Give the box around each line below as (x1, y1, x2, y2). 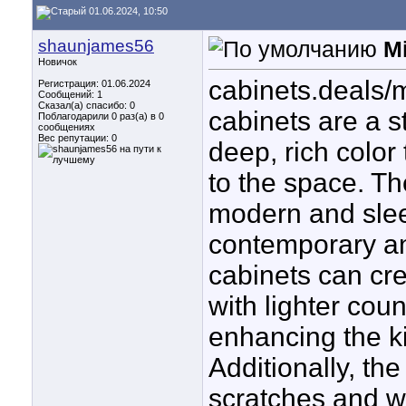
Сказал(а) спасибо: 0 (38, 100, 135, 111)
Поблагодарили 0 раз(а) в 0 (38, 111, 164, 121)
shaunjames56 (38, 36, 154, 55)
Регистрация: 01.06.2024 (38, 78, 150, 89)
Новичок (38, 56, 77, 67)
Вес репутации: (38, 132, 111, 143)
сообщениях (38, 121, 95, 132)
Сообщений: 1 (38, 89, 102, 100)
